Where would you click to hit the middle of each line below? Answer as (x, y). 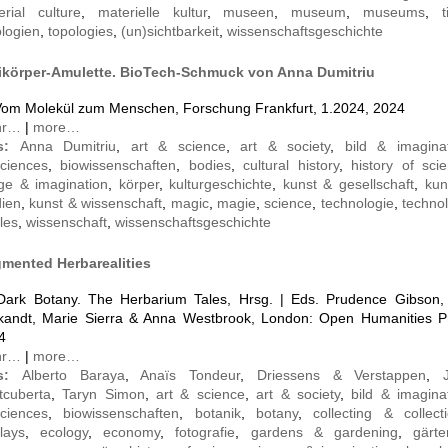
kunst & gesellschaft (348, 184)
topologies (80, 31)
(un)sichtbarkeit (170, 31)
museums (394, 12)
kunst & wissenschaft (96, 203)
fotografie (205, 432)
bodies (209, 165)
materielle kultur (152, 12)
